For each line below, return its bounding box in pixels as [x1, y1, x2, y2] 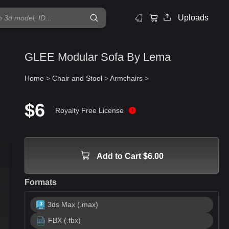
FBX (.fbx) [48, 216, 81, 224]
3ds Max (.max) [48, 200, 99, 209]
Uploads [178, 13, 209, 22]
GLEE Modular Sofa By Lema [25, 51, 171, 63]
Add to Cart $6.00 [96, 152, 164, 161]
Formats [25, 178, 57, 187]
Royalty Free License [55, 106, 124, 114]
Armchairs [110, 74, 143, 82]
